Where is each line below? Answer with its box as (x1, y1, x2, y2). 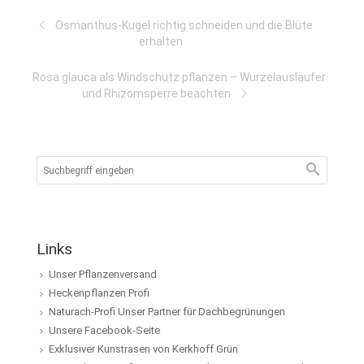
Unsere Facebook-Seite (49, 324, 160, 337)
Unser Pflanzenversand (49, 268, 157, 281)
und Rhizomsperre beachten (81, 87, 231, 101)
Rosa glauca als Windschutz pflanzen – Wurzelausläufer (32, 71, 326, 84)
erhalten (139, 35, 183, 49)
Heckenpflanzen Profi (49, 287, 149, 300)
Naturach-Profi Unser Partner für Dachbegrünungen (49, 305, 285, 318)
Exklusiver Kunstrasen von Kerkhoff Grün (49, 343, 238, 356)
